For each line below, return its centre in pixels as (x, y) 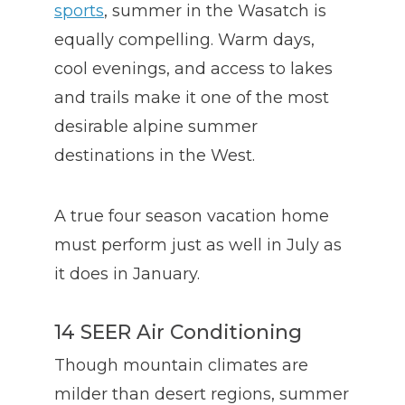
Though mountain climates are (181, 366)
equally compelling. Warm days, (184, 40)
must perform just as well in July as (198, 245)
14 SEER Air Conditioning (178, 332)
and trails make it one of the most (192, 98)
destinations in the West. (155, 156)
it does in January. (127, 274)
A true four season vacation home (192, 217)
